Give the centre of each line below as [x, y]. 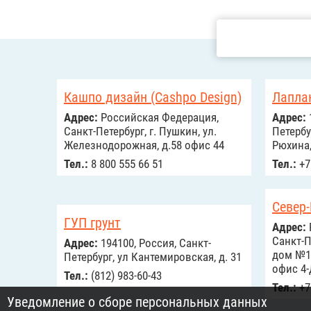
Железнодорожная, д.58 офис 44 [144, 145]
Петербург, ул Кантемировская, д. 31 [153, 257]
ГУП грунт [92, 223]
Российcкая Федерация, [158, 117]
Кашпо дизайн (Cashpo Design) [153, 97]
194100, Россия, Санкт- [154, 243]
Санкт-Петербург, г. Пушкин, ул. [140, 131]
